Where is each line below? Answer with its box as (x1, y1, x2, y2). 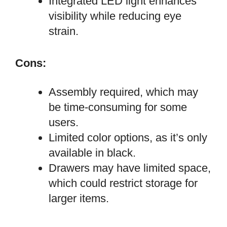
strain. (49, 25, 79, 38)
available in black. (49, 146, 136, 159)
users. (49, 116, 79, 129)
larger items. (49, 192, 109, 205)
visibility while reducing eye (49, 10, 181, 23)
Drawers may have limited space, (49, 161, 211, 174)
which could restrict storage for (49, 176, 198, 190)
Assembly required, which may (49, 85, 198, 98)
